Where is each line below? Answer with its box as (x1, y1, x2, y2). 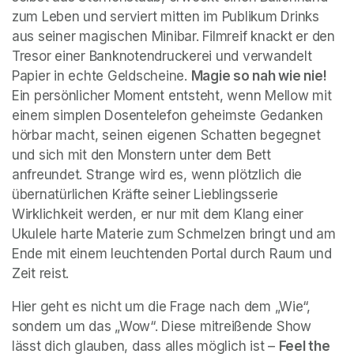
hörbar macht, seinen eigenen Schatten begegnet (12, 127, 321, 144)
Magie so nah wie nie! (190, 68, 327, 85)
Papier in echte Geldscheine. (12, 68, 191, 85)
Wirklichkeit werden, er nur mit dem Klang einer (12, 206, 304, 223)
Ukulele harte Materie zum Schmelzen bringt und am (12, 226, 336, 243)
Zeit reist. (12, 265, 70, 282)
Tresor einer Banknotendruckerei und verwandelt (12, 48, 312, 65)
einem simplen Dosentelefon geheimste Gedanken (12, 107, 323, 124)
